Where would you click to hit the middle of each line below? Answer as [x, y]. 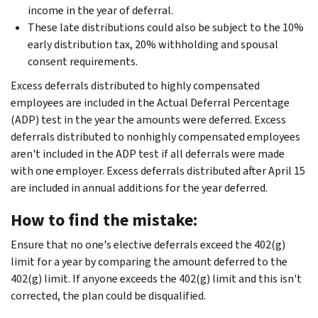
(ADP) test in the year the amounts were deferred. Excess [148, 119]
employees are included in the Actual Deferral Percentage [150, 102]
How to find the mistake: [104, 220]
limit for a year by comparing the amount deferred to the [149, 261]
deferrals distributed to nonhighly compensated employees [155, 136]
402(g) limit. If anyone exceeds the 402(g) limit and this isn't [156, 278]
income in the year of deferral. [100, 10]
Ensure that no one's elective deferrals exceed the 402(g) [148, 244]
